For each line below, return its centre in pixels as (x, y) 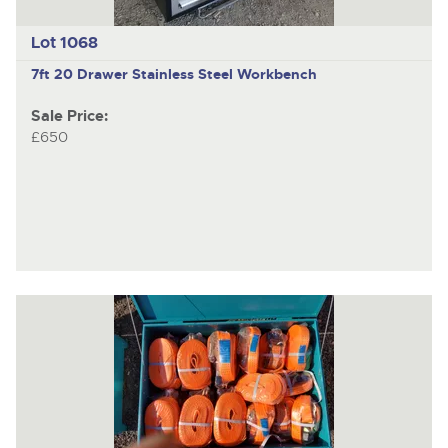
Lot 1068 (64, 43)
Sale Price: (69, 117)
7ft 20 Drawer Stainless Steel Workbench (173, 73)
